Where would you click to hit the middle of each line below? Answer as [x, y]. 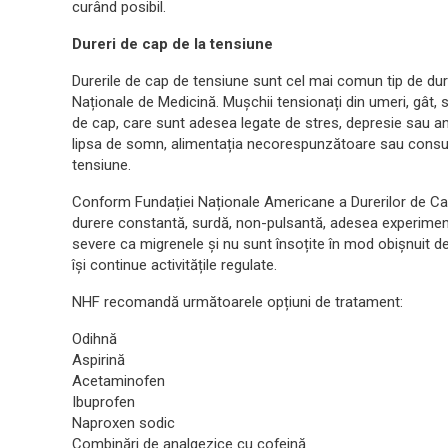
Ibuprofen [103, 401]
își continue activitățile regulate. [174, 264]
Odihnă [94, 338]
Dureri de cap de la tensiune [172, 43]
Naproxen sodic [123, 422]
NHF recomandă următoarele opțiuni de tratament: [237, 301]
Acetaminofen [118, 380]
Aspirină [98, 359]
